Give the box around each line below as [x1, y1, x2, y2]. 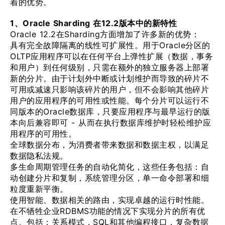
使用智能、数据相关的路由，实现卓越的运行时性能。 [10, 195, 209, 205]
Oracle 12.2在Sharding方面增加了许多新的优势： [10, 29, 199, 39]
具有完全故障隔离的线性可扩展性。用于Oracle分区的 [10, 40, 210, 50]
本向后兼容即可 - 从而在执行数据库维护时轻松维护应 [10, 118, 211, 128]
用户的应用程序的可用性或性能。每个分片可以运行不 [10, 95, 209, 105]
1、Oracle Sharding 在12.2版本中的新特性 [10, 18, 177, 28]
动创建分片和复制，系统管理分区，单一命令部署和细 [10, 173, 209, 183]
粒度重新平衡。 [10, 184, 68, 194]
